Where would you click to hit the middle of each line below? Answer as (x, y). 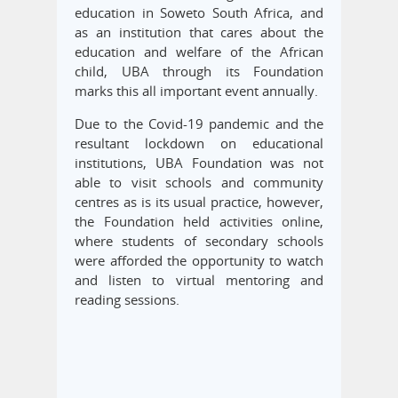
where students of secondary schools (199, 240)
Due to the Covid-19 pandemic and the (199, 123)
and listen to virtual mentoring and (199, 279)
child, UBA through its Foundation (199, 71)
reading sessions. (127, 299)
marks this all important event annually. (196, 90)
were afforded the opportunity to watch (199, 260)
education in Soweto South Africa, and (199, 12)
